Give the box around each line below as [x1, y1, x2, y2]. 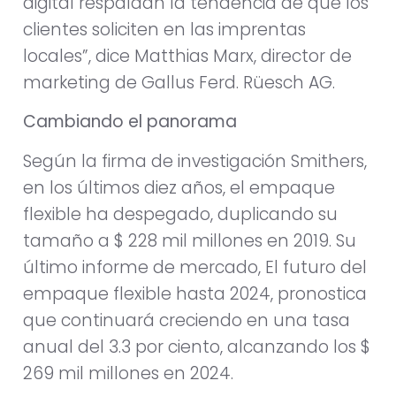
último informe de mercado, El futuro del [23, 255, 367, 279]
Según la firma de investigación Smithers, [23, 148, 367, 173]
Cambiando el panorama [23, 110, 237, 134]
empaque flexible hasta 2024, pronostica [23, 281, 367, 306]
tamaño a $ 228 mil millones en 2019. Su [23, 228, 356, 253]
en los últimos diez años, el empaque [23, 175, 335, 200]
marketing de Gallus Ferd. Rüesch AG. [23, 70, 335, 95]
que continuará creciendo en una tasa [23, 308, 350, 332]
